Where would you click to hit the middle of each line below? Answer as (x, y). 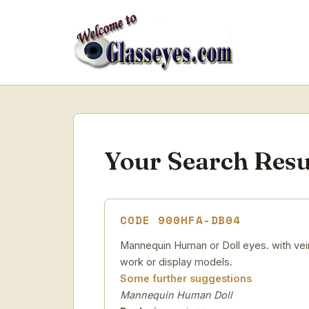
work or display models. (176, 262)
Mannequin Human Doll (176, 295)
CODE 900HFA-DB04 (181, 220)
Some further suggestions (186, 278)
